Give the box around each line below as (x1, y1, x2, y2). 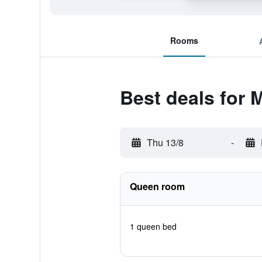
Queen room (129, 180, 185, 193)
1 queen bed (129, 220, 177, 232)
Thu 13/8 (146, 136, 184, 149)
